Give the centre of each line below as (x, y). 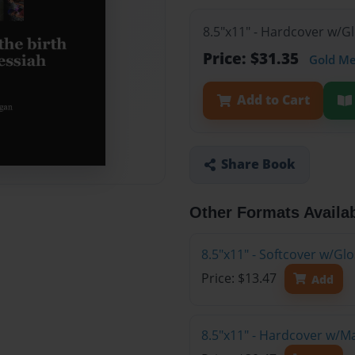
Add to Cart (273, 100)
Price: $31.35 (253, 59)
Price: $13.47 (240, 279)
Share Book (258, 164)
